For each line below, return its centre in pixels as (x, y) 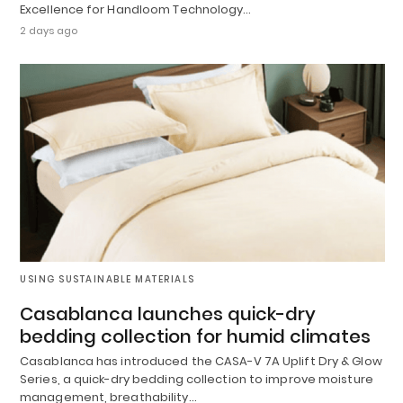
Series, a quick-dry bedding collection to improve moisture (197, 380)
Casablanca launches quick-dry (168, 314)
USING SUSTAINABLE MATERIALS (107, 280)
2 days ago (49, 30)
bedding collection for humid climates (195, 337)
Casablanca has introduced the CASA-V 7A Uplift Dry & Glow (201, 362)
